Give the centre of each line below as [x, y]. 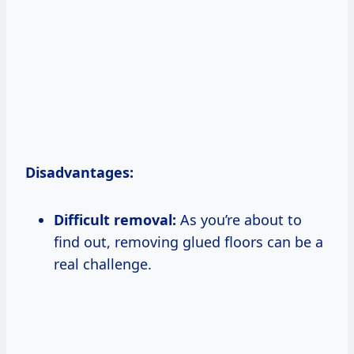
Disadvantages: [79, 172]
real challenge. [103, 264]
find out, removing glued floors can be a [188, 241]
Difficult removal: [115, 219]
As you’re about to [239, 219]
